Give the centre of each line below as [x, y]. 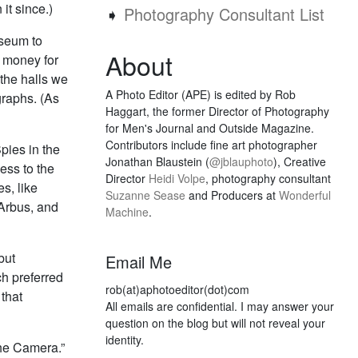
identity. [125, 340]
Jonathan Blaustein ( [157, 161]
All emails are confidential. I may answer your [220, 306]
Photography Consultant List [224, 14]
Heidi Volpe [177, 178]
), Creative [300, 161]
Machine [127, 212]
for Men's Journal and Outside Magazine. [210, 128]
